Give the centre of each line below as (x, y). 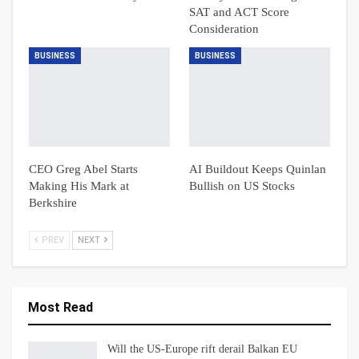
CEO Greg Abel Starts (83, 169)
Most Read (61, 307)
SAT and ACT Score (239, 12)
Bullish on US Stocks (242, 186)
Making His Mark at (79, 186)
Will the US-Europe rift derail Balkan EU (202, 349)
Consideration (224, 29)
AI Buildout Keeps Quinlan (258, 169)
